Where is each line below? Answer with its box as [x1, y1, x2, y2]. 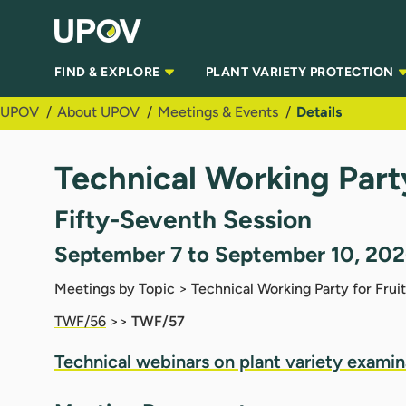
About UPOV [57, 102, 140, 121]
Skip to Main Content [6, 8, 146, 25]
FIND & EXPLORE [54, 64, 164, 81]
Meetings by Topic [54, 279, 175, 297]
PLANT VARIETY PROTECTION [205, 64, 398, 81]
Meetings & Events [158, 102, 278, 121]
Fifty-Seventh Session [54, 203, 312, 235]
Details [296, 102, 342, 121]
